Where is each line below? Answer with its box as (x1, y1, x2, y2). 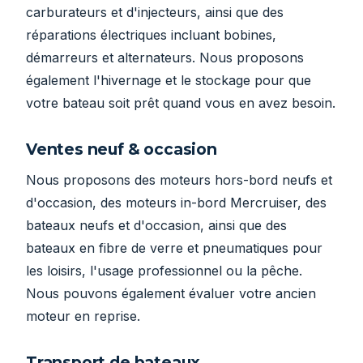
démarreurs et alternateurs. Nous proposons (26, 49, 304, 66)
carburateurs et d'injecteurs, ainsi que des (26, 4, 284, 21)
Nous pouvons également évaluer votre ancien (26, 285, 316, 302)
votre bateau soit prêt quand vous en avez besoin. (26, 95, 335, 112)
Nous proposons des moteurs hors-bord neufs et (26, 172, 332, 189)
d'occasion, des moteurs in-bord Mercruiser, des (26, 194, 327, 211)
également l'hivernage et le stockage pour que (26, 72, 311, 89)
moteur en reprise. (26, 308, 140, 325)
